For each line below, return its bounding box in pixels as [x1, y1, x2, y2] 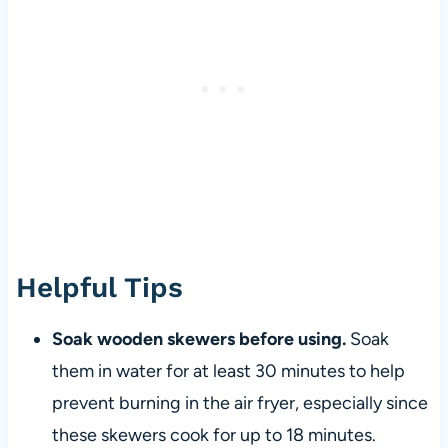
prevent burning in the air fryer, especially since [51, 392, 428, 415]
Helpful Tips [15, 271, 183, 305]
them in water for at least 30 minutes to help [51, 360, 405, 383]
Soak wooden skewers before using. [51, 328, 346, 351]
